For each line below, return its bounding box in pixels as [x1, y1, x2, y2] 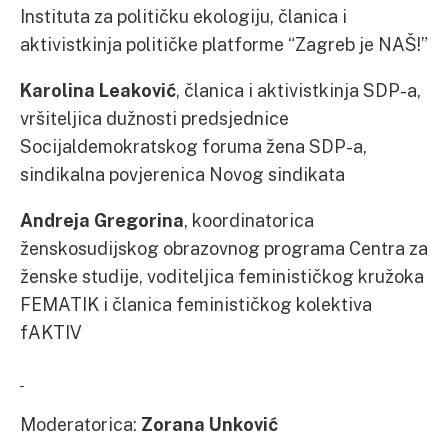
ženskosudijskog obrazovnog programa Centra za [20, 237, 428, 259]
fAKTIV [20, 321, 82, 343]
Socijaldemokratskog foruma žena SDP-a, [20, 135, 367, 157]
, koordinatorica [184, 209, 314, 231]
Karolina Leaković [20, 79, 176, 101]
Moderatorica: [20, 413, 141, 435]
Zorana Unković [141, 413, 278, 435]
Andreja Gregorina [20, 209, 184, 231]
